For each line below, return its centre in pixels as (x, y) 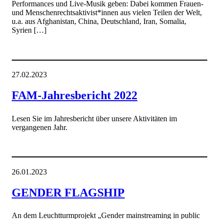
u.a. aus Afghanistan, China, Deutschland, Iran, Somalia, (99, 22)
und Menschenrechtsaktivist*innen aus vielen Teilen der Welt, (107, 13)
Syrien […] (29, 30)
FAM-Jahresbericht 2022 (75, 96)
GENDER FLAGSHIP (68, 192)
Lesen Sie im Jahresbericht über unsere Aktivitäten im (94, 118)
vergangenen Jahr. (40, 127)
